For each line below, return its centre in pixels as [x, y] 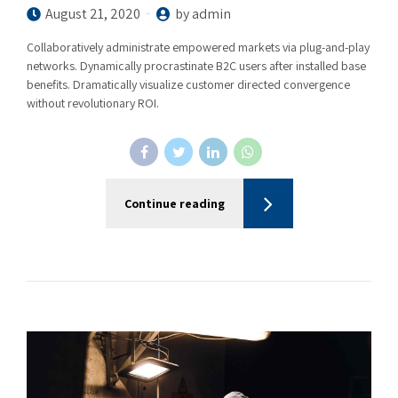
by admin [203, 13]
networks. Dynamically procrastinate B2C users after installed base [196, 65]
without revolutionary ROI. [93, 103]
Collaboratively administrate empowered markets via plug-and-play [198, 47]
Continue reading [174, 203]
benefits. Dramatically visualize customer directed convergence [188, 84]
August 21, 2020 [93, 13]
